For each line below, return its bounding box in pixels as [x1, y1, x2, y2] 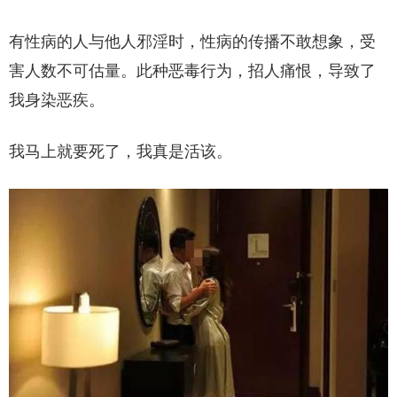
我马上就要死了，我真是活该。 [9, 142, 232, 160]
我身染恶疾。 [9, 90, 105, 109]
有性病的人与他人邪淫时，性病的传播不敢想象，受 [9, 32, 376, 51]
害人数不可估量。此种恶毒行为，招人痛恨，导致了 [9, 61, 376, 80]
